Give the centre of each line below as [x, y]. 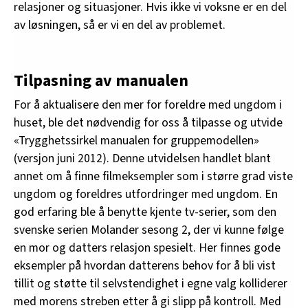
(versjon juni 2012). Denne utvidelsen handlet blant [142, 158]
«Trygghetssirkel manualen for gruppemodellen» [136, 140]
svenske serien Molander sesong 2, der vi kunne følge [149, 230]
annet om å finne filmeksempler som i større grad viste [153, 176]
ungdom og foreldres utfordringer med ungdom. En [146, 194]
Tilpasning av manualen [101, 80]
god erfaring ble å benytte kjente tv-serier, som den [145, 212]
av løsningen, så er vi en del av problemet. [120, 25]
